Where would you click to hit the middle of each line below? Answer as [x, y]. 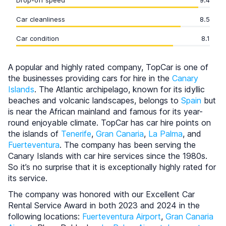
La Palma [165, 134]
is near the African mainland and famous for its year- [105, 111]
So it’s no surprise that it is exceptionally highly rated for [112, 167]
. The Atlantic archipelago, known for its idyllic [120, 89]
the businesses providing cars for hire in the [90, 78]
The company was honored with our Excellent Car [101, 194]
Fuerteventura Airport [122, 216]
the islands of [35, 134]
